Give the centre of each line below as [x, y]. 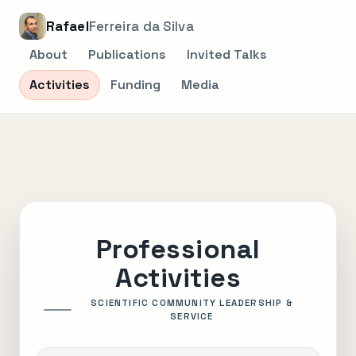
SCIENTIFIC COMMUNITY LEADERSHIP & [192, 303]
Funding [135, 85]
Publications [127, 54]
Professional [178, 249]
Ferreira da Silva [141, 26]
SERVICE [192, 316]
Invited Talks [227, 54]
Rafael [68, 26]
